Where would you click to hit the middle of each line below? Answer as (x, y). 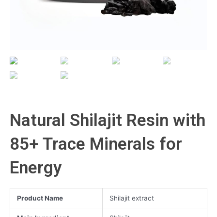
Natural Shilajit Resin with (108, 120)
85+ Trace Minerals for (96, 144)
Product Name (40, 198)
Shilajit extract (132, 198)
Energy (36, 168)
